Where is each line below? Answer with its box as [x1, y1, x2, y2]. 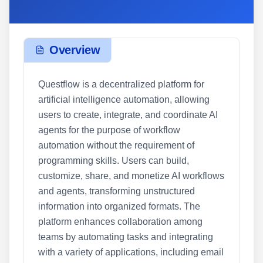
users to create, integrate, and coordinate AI [38, 109, 218, 120]
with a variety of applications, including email [38, 247, 224, 257]
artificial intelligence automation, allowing [38, 94, 210, 104]
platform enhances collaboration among [38, 216, 203, 227]
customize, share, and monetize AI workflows [38, 170, 224, 181]
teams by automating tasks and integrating [38, 231, 213, 242]
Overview [49, 43, 100, 57]
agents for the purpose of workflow [38, 124, 180, 135]
